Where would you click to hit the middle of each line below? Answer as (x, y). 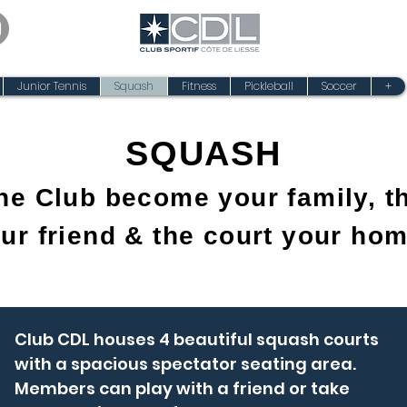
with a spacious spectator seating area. (185, 364)
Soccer (339, 86)
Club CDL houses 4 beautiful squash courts (196, 339)
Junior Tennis (52, 86)
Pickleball (269, 86)
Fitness (199, 86)
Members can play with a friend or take (182, 388)
